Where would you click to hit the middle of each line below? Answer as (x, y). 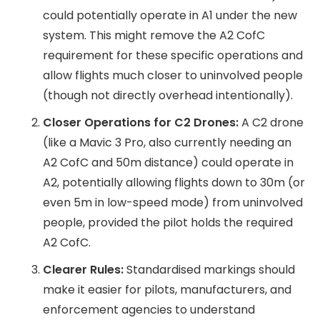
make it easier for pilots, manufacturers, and (167, 290)
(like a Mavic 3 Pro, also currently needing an (167, 142)
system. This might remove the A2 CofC (154, 35)
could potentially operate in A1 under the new (170, 15)
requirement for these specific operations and (173, 55)
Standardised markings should (209, 270)
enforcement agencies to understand (149, 310)
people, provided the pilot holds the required (168, 222)
